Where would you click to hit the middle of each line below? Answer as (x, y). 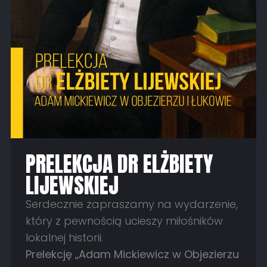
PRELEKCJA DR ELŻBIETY (119, 164)
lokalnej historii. (64, 237)
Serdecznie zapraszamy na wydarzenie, (131, 204)
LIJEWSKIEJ (72, 185)
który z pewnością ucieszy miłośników (124, 221)
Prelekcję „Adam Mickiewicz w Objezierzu (132, 254)
